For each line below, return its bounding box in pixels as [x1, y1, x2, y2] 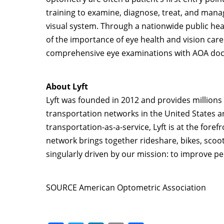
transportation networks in [46, 108, 150, 119]
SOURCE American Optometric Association [46, 182, 206, 193]
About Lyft [46, 81, 88, 92]
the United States [150, 108, 215, 119]
